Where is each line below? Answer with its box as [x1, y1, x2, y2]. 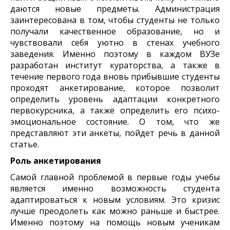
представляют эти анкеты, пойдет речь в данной [10, 127, 220, 139]
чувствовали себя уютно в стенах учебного [10, 37, 220, 48]
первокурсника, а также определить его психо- [10, 105, 220, 116]
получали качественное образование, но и [10, 26, 220, 37]
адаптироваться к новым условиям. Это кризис [10, 194, 220, 205]
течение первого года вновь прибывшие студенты [10, 71, 220, 82]
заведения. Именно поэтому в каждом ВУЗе [10, 48, 220, 60]
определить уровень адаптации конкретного [10, 93, 220, 105]
